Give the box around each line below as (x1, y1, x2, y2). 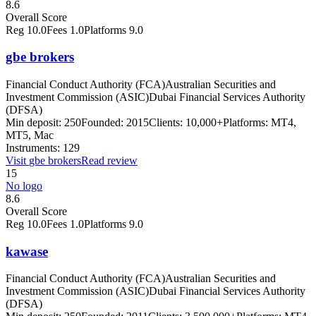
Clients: (149, 116, 183, 128)
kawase (6, 243, 48, 259)
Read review (81, 154, 138, 166)
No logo (6, 180, 42, 192)
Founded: (81, 116, 123, 128)
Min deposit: (6, 116, 61, 128)
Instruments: (6, 142, 60, 154)
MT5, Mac (6, 129, 54, 141)
